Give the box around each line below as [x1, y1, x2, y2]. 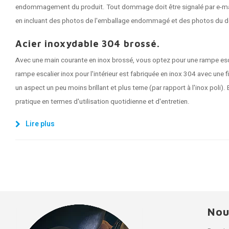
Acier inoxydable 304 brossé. [15, 38, 160, 49]
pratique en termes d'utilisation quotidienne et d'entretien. [15, 97, 190, 107]
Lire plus [26, 119, 55, 129]
